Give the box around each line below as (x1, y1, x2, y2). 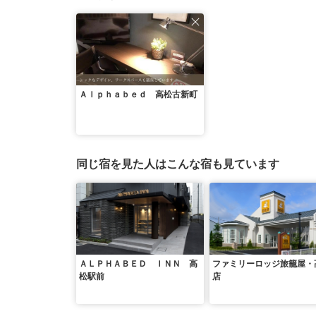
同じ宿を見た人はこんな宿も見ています (76, 158, 279, 170)
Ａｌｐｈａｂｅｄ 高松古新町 (79, 90, 197, 99)
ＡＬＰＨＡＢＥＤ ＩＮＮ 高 (79, 259, 197, 269)
